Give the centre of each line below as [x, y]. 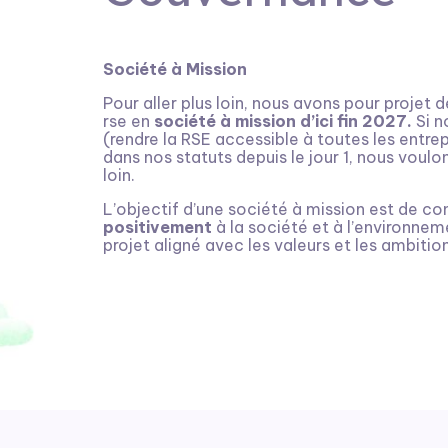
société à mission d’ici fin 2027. [285, 121]
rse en [129, 121]
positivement [158, 227]
